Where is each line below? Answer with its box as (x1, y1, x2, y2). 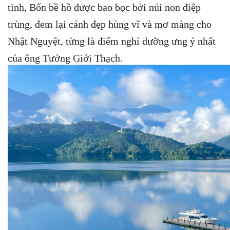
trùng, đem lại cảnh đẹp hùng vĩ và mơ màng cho (8, 18, 212, 30)
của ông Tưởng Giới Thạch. (8, 52, 123, 64)
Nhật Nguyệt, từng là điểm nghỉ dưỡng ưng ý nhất (8, 35, 216, 47)
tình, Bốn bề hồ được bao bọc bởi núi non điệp (8, 1, 201, 13)
